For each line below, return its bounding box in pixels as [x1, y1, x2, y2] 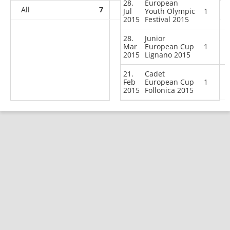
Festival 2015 [145, 14, 189, 24]
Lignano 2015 [145, 49, 190, 60]
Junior [145, 33, 165, 43]
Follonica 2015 [145, 85, 194, 95]
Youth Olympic [145, 6, 195, 16]
